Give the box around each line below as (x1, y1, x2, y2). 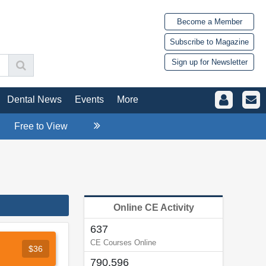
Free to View (14, 121, 68, 131)
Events (75, 94, 104, 104)
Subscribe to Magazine (170, 37, 249, 47)
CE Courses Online (90, 237, 156, 247)
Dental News (7, 94, 62, 104)
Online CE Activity (113, 202, 194, 213)
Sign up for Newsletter (171, 58, 248, 67)
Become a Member (176, 17, 242, 27)
